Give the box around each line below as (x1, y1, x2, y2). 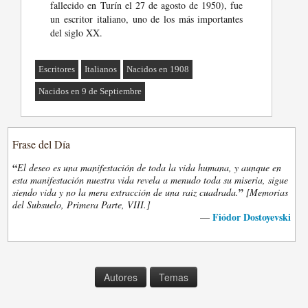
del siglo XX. (50, 26, 103, 40)
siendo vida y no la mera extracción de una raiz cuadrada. (12, 186, 239, 199)
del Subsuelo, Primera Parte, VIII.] (12, 198, 151, 212)
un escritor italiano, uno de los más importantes (50, 12, 243, 26)
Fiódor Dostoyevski (212, 210, 291, 225)
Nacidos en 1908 (126, 64, 190, 75)
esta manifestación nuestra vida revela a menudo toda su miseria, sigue (12, 173, 289, 187)
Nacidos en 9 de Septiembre (38, 86, 142, 97)
